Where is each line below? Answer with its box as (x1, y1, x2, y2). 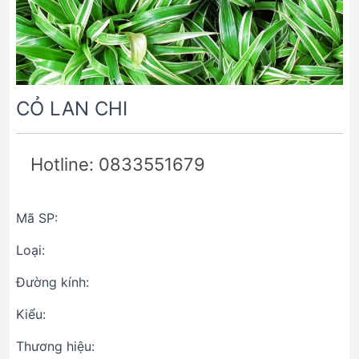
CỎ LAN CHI (16, 97, 127, 120)
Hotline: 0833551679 (30, 154, 205, 175)
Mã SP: (16, 210, 58, 226)
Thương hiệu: (16, 338, 95, 354)
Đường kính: (16, 274, 89, 290)
